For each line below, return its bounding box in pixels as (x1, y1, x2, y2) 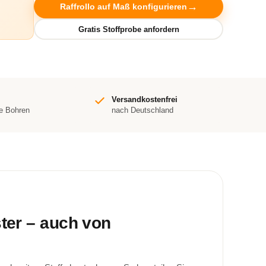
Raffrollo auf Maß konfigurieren (59, 2, 187, 11)
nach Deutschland (111, 106, 173, 115)
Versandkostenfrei (111, 95, 178, 104)
